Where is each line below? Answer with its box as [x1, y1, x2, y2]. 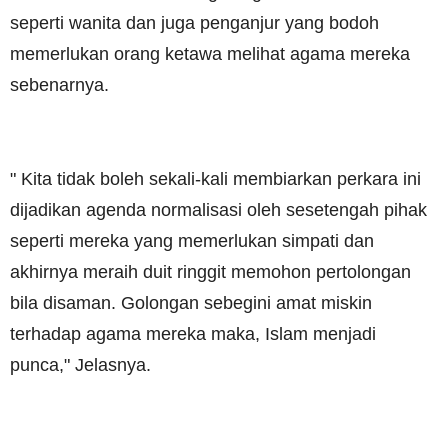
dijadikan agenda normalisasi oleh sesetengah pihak [10, 200, 427, 221]
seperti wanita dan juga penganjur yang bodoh [10, 13, 379, 34]
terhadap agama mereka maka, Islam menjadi [10, 324, 376, 345]
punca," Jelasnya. [10, 355, 151, 376]
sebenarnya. [10, 75, 109, 96]
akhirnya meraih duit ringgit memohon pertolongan [10, 262, 411, 283]
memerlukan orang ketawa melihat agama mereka [10, 44, 410, 65]
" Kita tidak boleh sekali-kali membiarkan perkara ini [10, 169, 421, 190]
